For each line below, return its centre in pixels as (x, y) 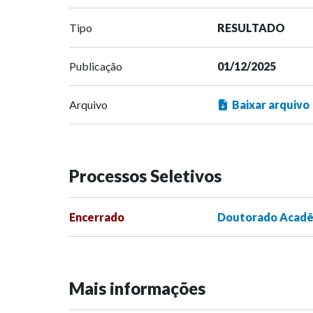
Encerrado (97, 217)
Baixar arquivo (270, 105)
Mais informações (137, 289)
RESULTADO (251, 28)
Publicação (96, 66)
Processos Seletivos (145, 176)
